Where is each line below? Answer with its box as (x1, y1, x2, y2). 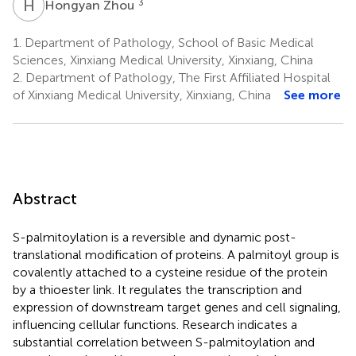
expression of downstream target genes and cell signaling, (13, 299, 341, 315)
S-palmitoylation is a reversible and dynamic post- (13, 229, 296, 245)
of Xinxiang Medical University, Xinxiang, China (13, 87, 271, 103)
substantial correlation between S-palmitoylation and (13, 334, 315, 350)
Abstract (13, 188, 77, 208)
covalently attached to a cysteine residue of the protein (13, 264, 327, 280)
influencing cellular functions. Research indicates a (13, 316, 297, 332)
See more (284, 87, 341, 103)
